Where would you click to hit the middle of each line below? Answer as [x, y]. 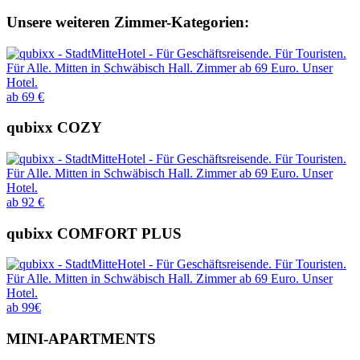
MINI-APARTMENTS [81, 339]
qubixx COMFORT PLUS [94, 233]
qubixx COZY [54, 128]
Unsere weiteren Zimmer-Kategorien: [128, 22]
